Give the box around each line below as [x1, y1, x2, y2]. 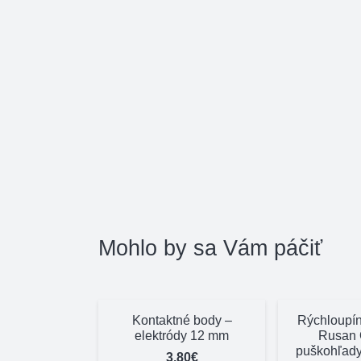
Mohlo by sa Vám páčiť [98, 234, 322, 260]
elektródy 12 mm [135, 328, 230, 342]
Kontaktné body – [131, 313, 232, 327]
